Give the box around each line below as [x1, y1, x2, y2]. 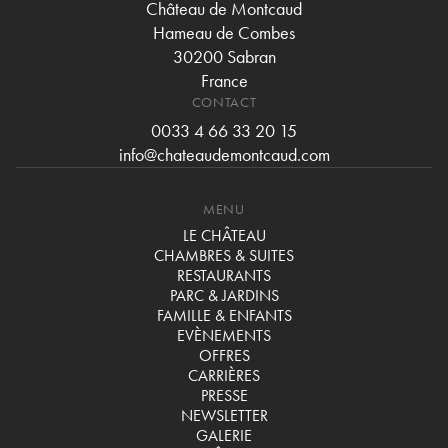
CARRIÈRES [188, 365, 260, 387]
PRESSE [200, 385, 248, 407]
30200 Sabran [172, 45, 276, 69]
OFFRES [198, 345, 250, 367]
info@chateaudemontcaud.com [118, 143, 330, 167]
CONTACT [191, 93, 257, 112]
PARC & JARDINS [169, 285, 279, 307]
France [200, 69, 248, 93]
